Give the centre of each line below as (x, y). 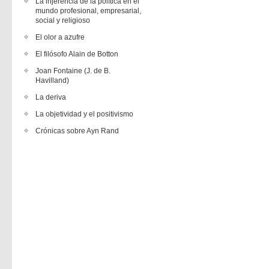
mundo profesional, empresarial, (88, 11)
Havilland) (52, 80)
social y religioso (63, 20)
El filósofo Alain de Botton (77, 54)
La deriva (51, 97)
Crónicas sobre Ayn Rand (77, 131)
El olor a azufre (60, 37)
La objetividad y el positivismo (84, 114)
